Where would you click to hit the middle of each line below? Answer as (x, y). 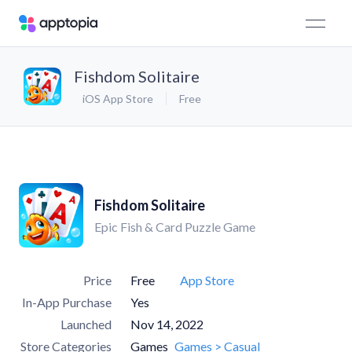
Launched (86, 324)
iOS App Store (117, 99)
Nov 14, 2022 (167, 324)
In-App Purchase (67, 302)
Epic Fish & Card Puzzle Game (175, 227)
